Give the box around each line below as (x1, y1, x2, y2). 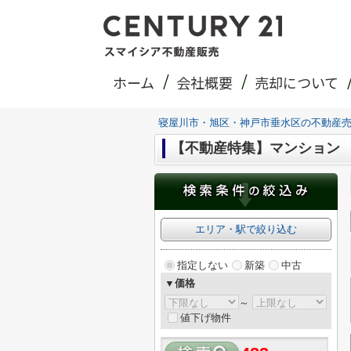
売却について (255, 72, 338, 92)
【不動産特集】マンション (171, 140, 340, 156)
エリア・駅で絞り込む (195, 223, 297, 235)
